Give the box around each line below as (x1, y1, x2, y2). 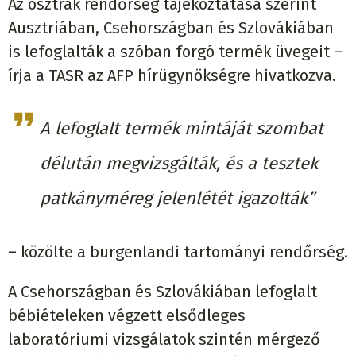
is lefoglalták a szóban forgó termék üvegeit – (8, 42, 342, 62)
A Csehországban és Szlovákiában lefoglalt (8, 282, 317, 302)
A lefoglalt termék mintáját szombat (40, 118, 323, 140)
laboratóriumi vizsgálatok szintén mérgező (8, 330, 320, 350)
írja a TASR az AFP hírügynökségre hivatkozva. (8, 66, 336, 86)
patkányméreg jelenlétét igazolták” (40, 188, 315, 210)
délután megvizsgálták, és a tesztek (40, 153, 318, 175)
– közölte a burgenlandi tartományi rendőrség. (8, 242, 348, 262)
